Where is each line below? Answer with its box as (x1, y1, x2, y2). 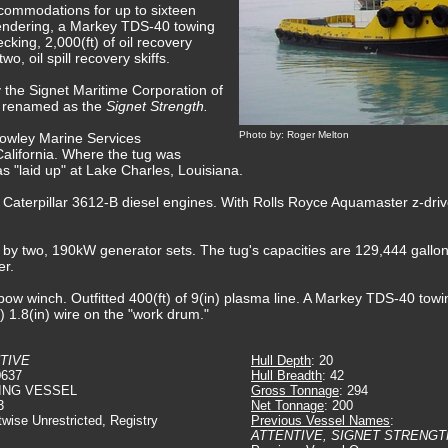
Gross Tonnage (251, 383, 339, 398)
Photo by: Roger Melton (239, 129, 349, 140)
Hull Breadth (251, 368, 322, 383)
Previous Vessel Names (251, 413, 390, 428)
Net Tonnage (251, 398, 324, 413)
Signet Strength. (106, 98, 208, 114)
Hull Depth (251, 353, 311, 368)
